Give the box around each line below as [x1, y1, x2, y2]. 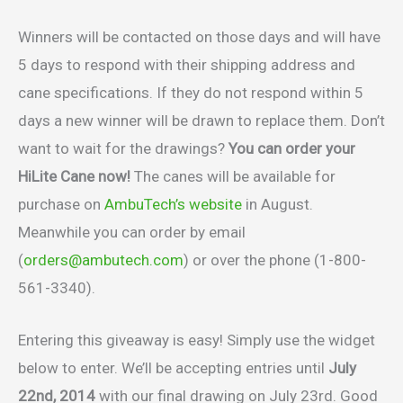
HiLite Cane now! [18, 167, 130, 186]
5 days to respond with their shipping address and [18, 56, 355, 75]
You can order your [228, 139, 355, 158]
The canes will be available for [130, 167, 336, 186]
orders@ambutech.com [23, 251, 184, 270]
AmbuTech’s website [104, 195, 242, 214]
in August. [242, 195, 313, 214]
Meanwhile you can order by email [18, 223, 246, 242]
